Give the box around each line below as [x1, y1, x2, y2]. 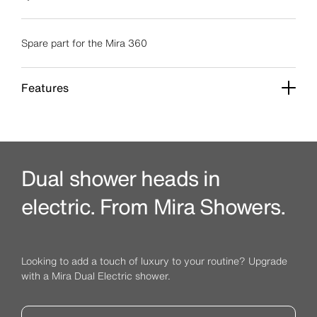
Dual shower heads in [21, 163, 221, 194]
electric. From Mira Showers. [21, 191, 290, 222]
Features [21, 79, 69, 96]
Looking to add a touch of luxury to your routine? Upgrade [21, 253, 287, 268]
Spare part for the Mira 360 [21, 35, 147, 50]
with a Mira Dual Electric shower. [21, 268, 171, 283]
